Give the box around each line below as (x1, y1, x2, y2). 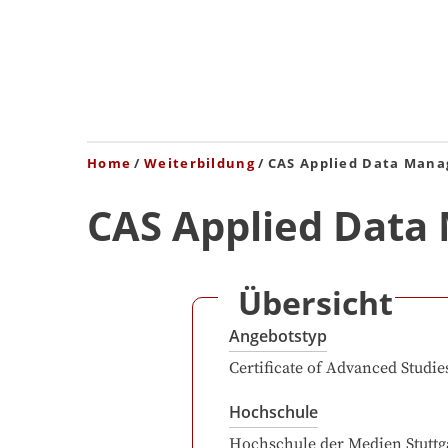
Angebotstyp (229, 325, 327, 347)
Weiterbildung (144, 154, 255, 172)
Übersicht (238, 281, 393, 324)
